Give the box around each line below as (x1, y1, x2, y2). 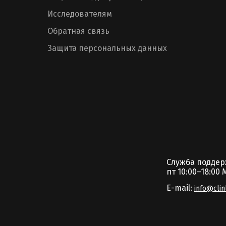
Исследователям (47, 9, 112, 19)
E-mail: (166, 183, 192, 193)
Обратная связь (47, 26, 109, 36)
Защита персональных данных (47, 43, 167, 53)
